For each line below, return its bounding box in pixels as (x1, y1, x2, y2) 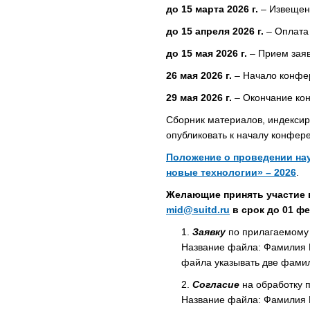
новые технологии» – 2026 (166, 167, 296, 179)
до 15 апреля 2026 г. (166, 26, 264, 37)
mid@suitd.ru (166, 204, 230, 216)
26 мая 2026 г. (166, 70, 232, 82)
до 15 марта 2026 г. (166, 3, 258, 15)
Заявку (192, 226, 226, 238)
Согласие (192, 279, 239, 291)
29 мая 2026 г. (166, 92, 232, 104)
